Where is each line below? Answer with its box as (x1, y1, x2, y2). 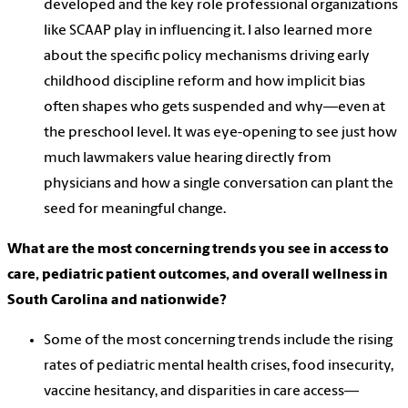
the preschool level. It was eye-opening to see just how (44, 126, 397, 141)
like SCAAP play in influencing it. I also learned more (44, 24, 372, 39)
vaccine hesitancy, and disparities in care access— (44, 384, 359, 400)
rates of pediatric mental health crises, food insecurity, (44, 359, 393, 374)
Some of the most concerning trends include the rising (44, 333, 393, 349)
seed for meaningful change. (44, 202, 226, 218)
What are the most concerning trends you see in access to (7, 242, 389, 258)
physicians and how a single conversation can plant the (44, 177, 393, 192)
